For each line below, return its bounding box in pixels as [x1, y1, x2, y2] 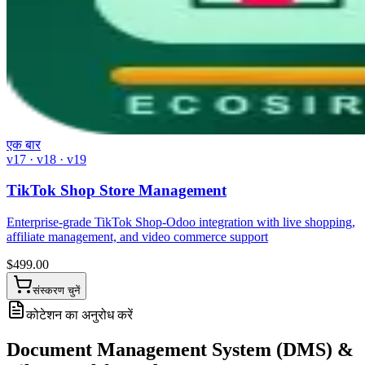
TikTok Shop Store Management [7, 182, 226, 200]
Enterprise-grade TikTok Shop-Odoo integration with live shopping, [7, 215, 355, 230]
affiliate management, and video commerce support [7, 230, 268, 244]
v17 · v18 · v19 [7, 152, 86, 166]
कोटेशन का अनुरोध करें [26, 308, 133, 323]
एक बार [7, 137, 41, 152]
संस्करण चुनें [33, 284, 80, 297]
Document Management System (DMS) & [7, 338, 354, 360]
